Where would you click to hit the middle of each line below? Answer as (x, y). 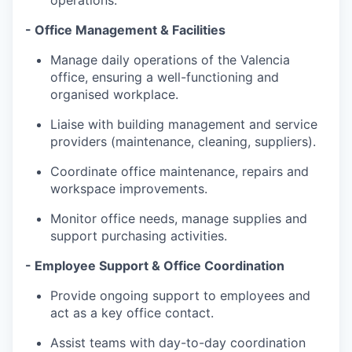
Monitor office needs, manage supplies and (179, 218)
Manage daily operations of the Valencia (170, 60)
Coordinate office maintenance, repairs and (180, 171)
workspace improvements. (129, 189)
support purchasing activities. (139, 236)
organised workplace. (114, 94)
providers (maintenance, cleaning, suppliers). (183, 141)
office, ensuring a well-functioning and (165, 77)
